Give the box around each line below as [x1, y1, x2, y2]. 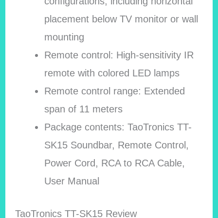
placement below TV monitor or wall [44, 13, 199, 24]
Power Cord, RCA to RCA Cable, [44, 157, 185, 168]
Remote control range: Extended [44, 85, 185, 96]
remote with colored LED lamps [44, 67, 180, 78]
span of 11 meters [44, 103, 123, 114]
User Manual [44, 175, 100, 186]
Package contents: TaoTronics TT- [44, 121, 192, 132]
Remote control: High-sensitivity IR [44, 49, 194, 60]
